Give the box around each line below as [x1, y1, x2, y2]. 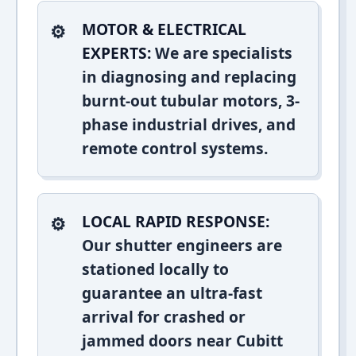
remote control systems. [82, 137, 268, 159]
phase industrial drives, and [82, 114, 296, 135]
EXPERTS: [82, 42, 151, 64]
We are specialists [151, 42, 292, 64]
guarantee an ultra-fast [82, 282, 262, 304]
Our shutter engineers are [82, 234, 282, 256]
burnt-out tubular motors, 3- [82, 90, 300, 111]
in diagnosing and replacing [82, 66, 296, 87]
